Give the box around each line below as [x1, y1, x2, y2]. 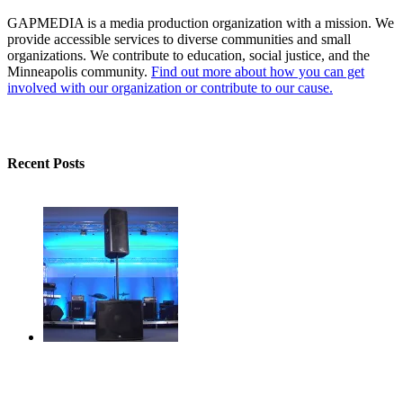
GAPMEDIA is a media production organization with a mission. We [7, 14, 394, 31]
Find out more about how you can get [151, 63, 364, 79]
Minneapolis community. [7, 63, 151, 79]
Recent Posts [7, 156, 85, 172]
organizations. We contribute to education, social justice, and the [7, 47, 370, 63]
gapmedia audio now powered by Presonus [43, 371, 241, 384]
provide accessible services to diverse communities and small [7, 31, 351, 47]
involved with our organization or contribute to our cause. [7, 79, 333, 95]
